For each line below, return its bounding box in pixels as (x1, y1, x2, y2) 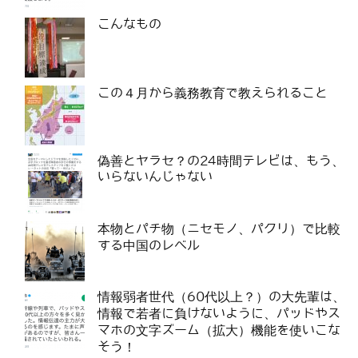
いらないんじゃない (97, 169, 213, 184)
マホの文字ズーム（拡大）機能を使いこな (97, 323, 340, 337)
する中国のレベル (97, 238, 200, 253)
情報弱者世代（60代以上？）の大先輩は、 (97, 289, 345, 304)
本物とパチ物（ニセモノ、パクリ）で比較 (97, 221, 340, 236)
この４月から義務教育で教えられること (97, 86, 328, 100)
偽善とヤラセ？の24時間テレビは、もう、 (97, 153, 344, 168)
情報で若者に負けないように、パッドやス (97, 306, 340, 320)
